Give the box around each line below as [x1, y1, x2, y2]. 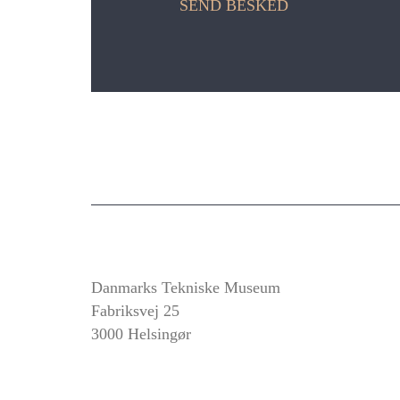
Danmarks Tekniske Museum [91, 279, 280, 297]
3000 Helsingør [91, 325, 191, 344]
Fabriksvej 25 [91, 302, 179, 321]
